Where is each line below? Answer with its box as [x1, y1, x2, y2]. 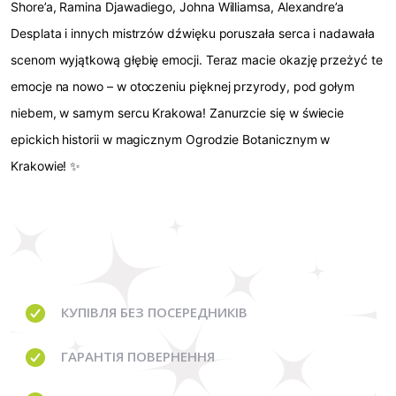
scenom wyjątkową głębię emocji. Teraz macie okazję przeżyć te [11, 52, 383, 68]
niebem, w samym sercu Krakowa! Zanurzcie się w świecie [11, 105, 345, 121]
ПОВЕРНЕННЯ [124, 347, 215, 366]
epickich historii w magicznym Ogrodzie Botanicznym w [11, 132, 331, 148]
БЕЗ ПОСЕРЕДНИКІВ [120, 303, 247, 322]
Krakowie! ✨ [11, 158, 81, 174]
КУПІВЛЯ [61, 303, 120, 322]
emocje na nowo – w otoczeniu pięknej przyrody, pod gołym [11, 79, 355, 95]
